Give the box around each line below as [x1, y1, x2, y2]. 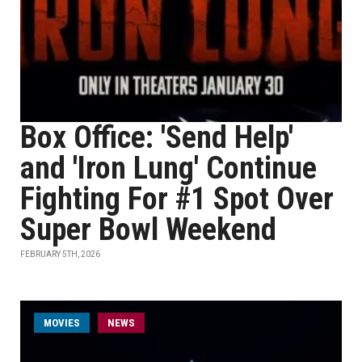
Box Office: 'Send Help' [20, 120, 293, 155]
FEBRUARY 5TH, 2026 [20, 250, 100, 259]
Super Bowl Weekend [20, 212, 276, 247]
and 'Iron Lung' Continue [20, 150, 317, 186]
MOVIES [44, 317, 80, 329]
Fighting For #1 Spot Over [20, 181, 334, 217]
